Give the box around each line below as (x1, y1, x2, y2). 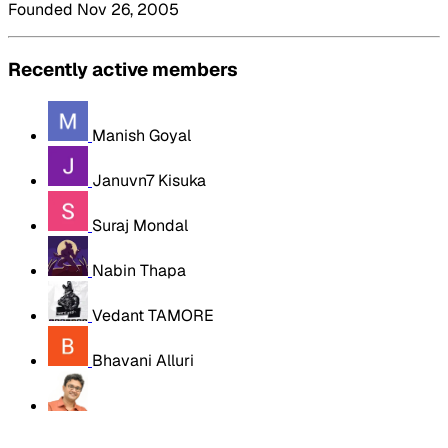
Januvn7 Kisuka (92, 169, 206, 191)
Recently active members (8, 56, 238, 82)
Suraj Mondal (92, 214, 188, 236)
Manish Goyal (92, 124, 191, 146)
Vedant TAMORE (92, 304, 214, 326)
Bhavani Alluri (92, 349, 194, 371)
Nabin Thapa (92, 259, 186, 281)
